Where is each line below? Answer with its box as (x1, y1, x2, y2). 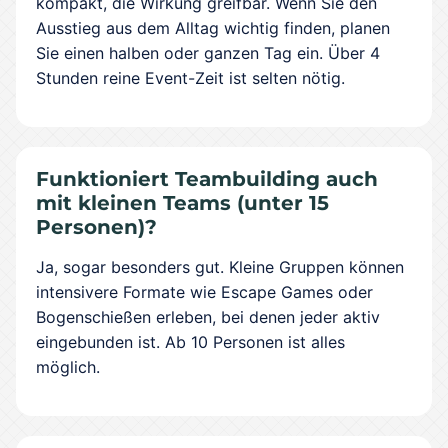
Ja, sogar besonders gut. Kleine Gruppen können (36, 257, 404, 277)
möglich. (36, 357, 100, 377)
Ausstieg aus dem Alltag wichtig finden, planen (36, 18, 390, 38)
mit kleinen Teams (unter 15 (36, 191, 329, 215)
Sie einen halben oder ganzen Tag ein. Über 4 (36, 43, 380, 63)
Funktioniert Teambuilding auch (36, 167, 378, 191)
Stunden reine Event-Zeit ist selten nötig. (36, 68, 345, 88)
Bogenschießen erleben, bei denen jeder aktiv (36, 307, 380, 327)
